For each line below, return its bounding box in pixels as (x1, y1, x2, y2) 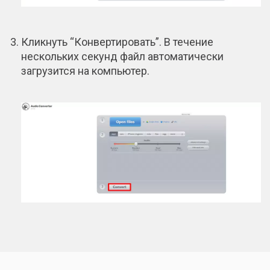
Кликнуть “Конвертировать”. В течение (21, 36, 213, 49)
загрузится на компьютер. (21, 64, 149, 78)
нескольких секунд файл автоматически (21, 50, 224, 63)
